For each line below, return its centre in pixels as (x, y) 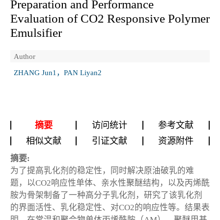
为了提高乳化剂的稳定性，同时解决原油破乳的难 (102, 170)
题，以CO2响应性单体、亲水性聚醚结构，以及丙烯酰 (110, 183)
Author (25, 56)
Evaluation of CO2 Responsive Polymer (110, 18)
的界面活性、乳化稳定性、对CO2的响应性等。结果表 (110, 207)
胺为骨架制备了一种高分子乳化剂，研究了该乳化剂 (106, 195)
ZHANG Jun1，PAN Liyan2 (58, 73)
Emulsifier (36, 32)
